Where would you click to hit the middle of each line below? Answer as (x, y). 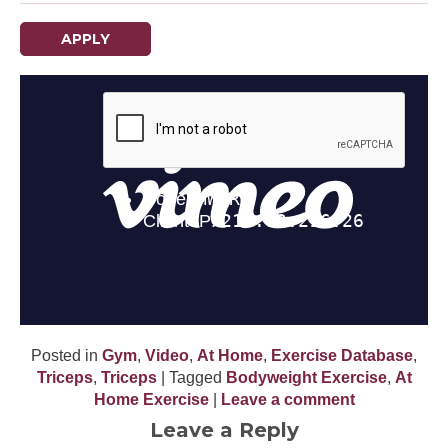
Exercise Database (342, 356)
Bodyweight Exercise (306, 378)
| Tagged (191, 378)
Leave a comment (287, 400)
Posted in (66, 356)
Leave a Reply (224, 430)
